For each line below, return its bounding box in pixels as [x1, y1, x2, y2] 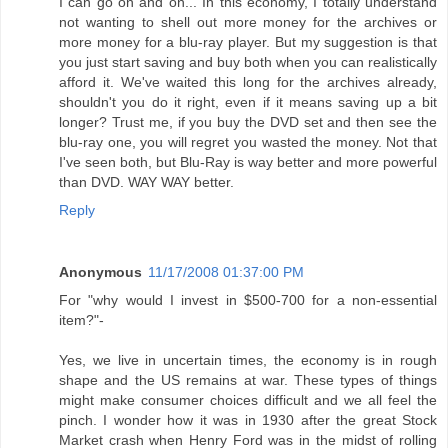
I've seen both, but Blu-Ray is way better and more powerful [59, 154, 437, 171]
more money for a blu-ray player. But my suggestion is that [59, 34, 437, 51]
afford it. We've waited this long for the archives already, [59, 74, 437, 91]
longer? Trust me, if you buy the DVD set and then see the [59, 114, 437, 131]
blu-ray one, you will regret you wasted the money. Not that [59, 134, 437, 151]
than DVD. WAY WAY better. [59, 174, 234, 191]
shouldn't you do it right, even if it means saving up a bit [59, 94, 437, 111]
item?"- [59, 312, 104, 329]
